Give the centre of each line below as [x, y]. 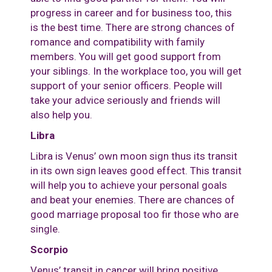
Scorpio [49, 250]
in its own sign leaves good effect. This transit [136, 171]
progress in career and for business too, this [131, 13]
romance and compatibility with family [117, 42]
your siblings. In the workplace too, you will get [136, 71]
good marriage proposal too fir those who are [134, 215]
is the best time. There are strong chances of [133, 28]
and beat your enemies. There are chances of [133, 200]
